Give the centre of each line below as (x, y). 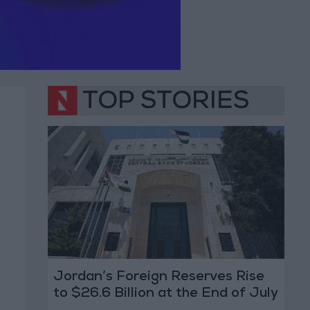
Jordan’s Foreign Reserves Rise (158, 278)
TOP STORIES (166, 103)
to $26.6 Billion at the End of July (165, 294)
